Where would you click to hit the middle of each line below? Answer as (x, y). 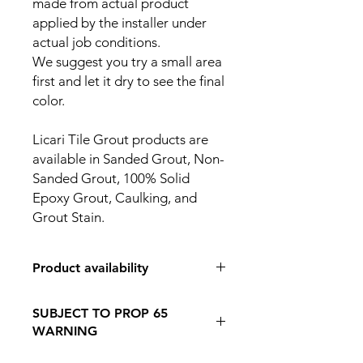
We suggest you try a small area (127, 62)
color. (50, 100)
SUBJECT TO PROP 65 (100, 313)
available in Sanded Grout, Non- (128, 159)
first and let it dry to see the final (128, 81)
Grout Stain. (68, 217)
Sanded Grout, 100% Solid (111, 178)
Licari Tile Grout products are (120, 139)
